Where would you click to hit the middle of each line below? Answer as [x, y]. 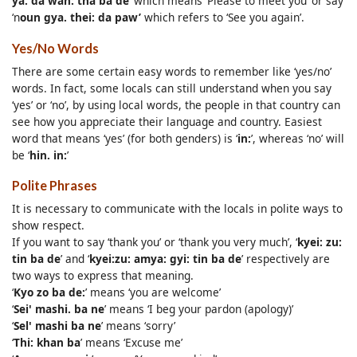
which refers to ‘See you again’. [223, 17]
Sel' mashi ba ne [57, 326]
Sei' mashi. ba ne [59, 309]
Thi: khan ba [47, 343]
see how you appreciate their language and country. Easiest [167, 121]
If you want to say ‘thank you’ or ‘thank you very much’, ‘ [155, 242]
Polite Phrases [55, 186]
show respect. [48, 226]
